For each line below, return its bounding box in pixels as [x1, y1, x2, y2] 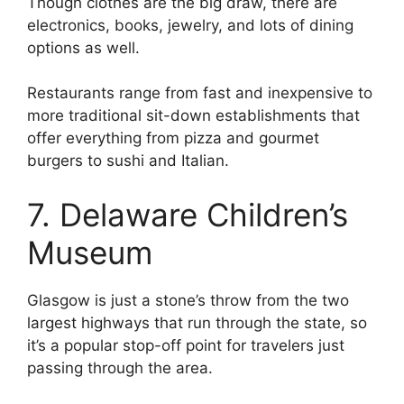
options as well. [27, 38, 140, 57]
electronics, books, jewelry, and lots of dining [27, 15, 353, 34]
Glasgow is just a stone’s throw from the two [27, 290, 349, 309]
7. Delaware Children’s [27, 195, 348, 234]
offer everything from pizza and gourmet [27, 129, 319, 148]
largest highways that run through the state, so [27, 313, 367, 332]
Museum [27, 233, 152, 271]
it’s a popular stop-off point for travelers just [27, 335, 344, 354]
